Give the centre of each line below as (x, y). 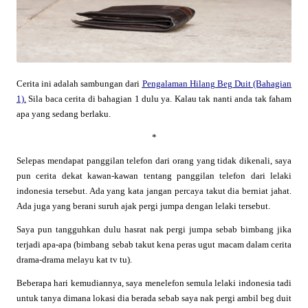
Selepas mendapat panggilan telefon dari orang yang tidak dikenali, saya (154, 160)
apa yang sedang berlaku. (64, 113)
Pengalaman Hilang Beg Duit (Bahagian (217, 83)
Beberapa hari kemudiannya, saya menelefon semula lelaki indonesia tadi (154, 283)
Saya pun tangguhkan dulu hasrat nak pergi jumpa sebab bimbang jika (154, 229)
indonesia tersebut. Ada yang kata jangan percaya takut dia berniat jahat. (154, 190)
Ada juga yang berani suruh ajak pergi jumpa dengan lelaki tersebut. (143, 206)
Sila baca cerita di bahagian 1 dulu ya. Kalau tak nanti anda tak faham (159, 98)
